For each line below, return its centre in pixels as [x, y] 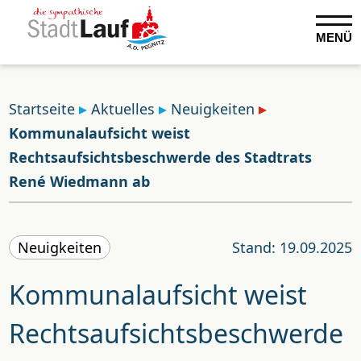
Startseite [42, 109]
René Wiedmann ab [80, 181]
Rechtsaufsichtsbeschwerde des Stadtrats [161, 157]
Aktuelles [123, 109]
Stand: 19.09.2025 [292, 247]
